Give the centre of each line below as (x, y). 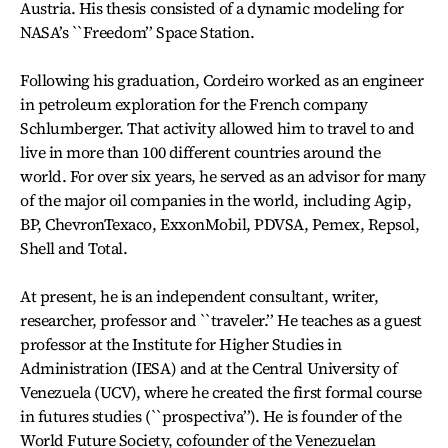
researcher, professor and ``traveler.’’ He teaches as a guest (221, 320)
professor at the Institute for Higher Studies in (181, 344)
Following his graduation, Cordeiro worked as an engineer (222, 80)
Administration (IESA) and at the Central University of (209, 368)
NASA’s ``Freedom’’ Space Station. (137, 32)
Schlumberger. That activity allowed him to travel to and (217, 128)
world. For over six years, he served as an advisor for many (223, 176)
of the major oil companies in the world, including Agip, (216, 200)
